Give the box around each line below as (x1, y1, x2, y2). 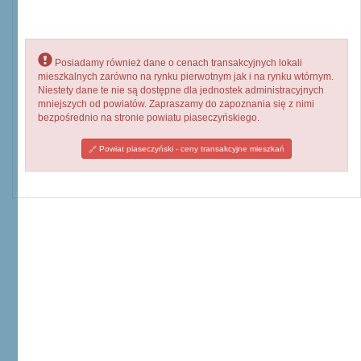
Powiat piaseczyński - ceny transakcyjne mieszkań (97, 144, 284, 153)
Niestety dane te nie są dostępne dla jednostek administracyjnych (38, 85, 324, 96)
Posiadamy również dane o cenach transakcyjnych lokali (52, 57, 302, 68)
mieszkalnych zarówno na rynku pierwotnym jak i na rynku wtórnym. (38, 71, 334, 82)
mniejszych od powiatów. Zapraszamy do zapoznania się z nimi (38, 98, 314, 110)
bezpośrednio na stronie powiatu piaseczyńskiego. (38, 112, 259, 123)
